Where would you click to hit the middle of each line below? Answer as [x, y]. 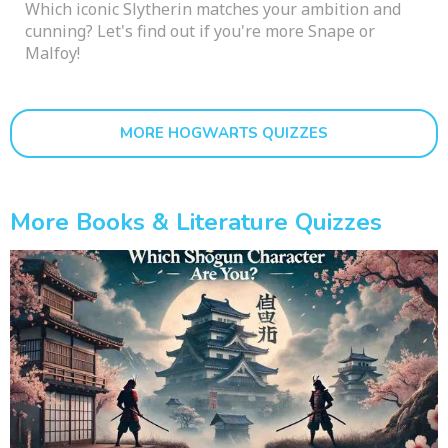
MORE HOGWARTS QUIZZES [224, 132]
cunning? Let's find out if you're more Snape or [200, 30]
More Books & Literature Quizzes [196, 221]
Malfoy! [52, 52]
